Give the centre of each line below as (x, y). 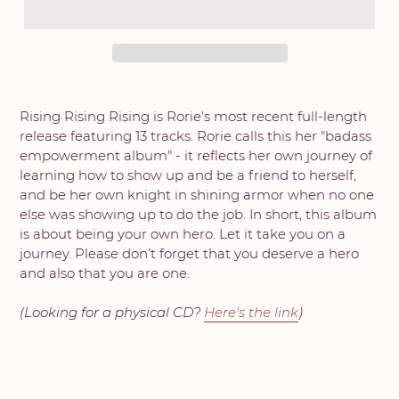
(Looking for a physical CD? (112, 313)
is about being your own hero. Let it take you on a (183, 234)
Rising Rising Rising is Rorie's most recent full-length (193, 117)
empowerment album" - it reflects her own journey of (196, 156)
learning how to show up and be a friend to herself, (188, 175)
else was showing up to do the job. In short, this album (198, 215)
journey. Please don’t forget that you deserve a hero (189, 254)
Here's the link (251, 313)
